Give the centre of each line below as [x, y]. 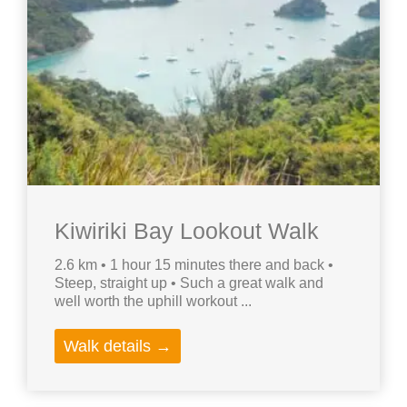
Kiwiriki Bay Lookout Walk [187, 231]
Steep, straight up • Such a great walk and [189, 283]
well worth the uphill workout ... [153, 302]
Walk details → [118, 347]
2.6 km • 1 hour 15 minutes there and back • [194, 265]
